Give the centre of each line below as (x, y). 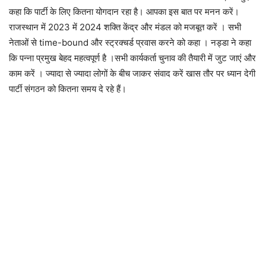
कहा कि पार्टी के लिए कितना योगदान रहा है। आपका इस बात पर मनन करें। (124, 11)
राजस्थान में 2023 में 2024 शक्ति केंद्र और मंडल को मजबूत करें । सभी (125, 27)
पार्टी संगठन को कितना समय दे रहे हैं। (68, 88)
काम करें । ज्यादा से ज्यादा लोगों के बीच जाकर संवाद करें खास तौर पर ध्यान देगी (132, 73)
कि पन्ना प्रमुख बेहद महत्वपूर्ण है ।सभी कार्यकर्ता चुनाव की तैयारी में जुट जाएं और (132, 58)
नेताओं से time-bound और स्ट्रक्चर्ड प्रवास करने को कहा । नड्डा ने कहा (130, 42)
